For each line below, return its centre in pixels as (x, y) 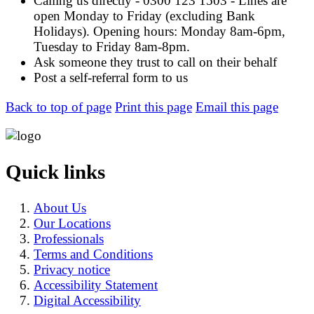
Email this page (237, 107)
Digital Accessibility (87, 300)
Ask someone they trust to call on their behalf (155, 62)
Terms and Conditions (93, 254)
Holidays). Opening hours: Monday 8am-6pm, (159, 32)
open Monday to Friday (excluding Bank (144, 16)
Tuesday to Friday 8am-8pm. (112, 47)
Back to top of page (59, 107)
